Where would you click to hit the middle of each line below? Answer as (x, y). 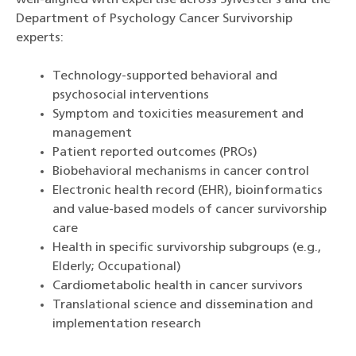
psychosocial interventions (131, 96)
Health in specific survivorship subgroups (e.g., (187, 248)
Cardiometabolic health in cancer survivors (178, 286)
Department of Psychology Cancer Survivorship (154, 19)
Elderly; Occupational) (117, 267)
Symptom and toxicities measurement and (178, 115)
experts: (40, 39)
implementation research (127, 325)
